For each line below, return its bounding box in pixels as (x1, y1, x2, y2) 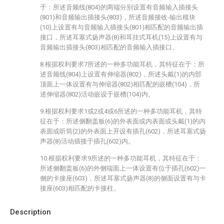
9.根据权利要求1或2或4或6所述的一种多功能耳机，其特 (40, 107, 202, 115)
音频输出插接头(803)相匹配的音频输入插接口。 (40, 43, 178, 51)
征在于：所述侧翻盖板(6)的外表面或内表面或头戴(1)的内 (40, 117, 205, 125)
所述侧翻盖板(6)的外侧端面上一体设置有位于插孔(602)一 (40, 164, 206, 172)
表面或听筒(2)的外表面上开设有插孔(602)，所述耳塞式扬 (40, 127, 206, 135)
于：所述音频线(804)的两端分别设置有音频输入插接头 (40, 3, 198, 11)
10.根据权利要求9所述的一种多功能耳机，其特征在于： (40, 154, 201, 162)
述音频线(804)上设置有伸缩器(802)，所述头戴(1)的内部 (40, 70, 201, 78)
